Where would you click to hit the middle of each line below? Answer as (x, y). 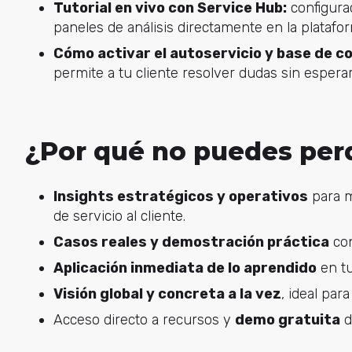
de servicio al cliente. (119, 216)
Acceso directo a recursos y (144, 319)
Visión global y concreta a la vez (167, 293)
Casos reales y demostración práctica (191, 242)
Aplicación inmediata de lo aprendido (185, 268)
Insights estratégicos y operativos (180, 196)
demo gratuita (287, 319)
